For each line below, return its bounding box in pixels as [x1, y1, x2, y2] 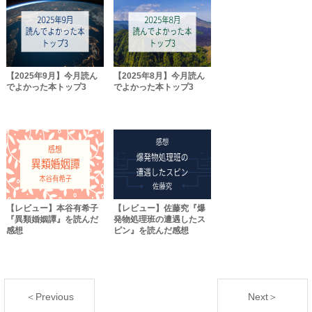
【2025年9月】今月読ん [6, 71, 98, 81]
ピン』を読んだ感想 [114, 226, 189, 236]
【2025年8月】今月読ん [114, 71, 205, 81]
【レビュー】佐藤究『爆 [114, 203, 206, 214]
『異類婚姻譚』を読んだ [6, 214, 99, 225]
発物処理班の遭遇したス [114, 214, 206, 225]
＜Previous [25, 291, 74, 303]
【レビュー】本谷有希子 [6, 203, 99, 214]
